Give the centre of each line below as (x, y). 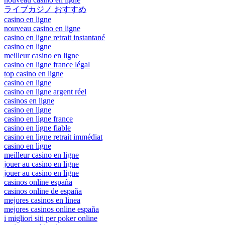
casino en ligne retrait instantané (54, 37)
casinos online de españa (43, 191)
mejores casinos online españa (51, 209)
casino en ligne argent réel (45, 91)
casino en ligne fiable (37, 128)
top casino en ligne (34, 73)
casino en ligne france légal (47, 64)
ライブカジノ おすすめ (45, 9)
